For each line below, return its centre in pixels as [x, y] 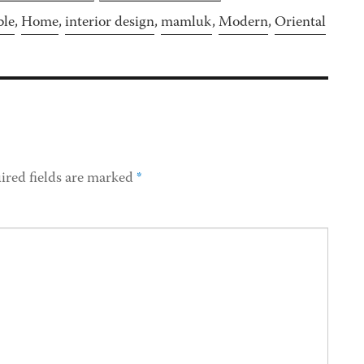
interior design [110, 23]
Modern [243, 23]
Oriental [300, 23]
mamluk [186, 23]
